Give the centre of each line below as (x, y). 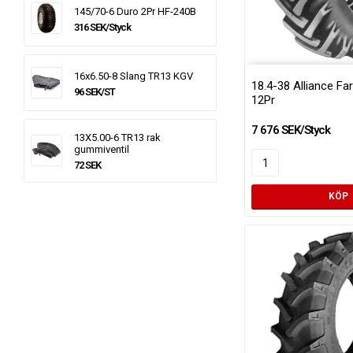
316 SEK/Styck (102, 27)
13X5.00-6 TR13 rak (117, 137)
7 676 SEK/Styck (291, 130)
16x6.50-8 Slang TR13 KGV (134, 76)
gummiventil (102, 149)
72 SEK (87, 165)
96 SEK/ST (95, 92)
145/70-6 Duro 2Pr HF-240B (135, 11)
